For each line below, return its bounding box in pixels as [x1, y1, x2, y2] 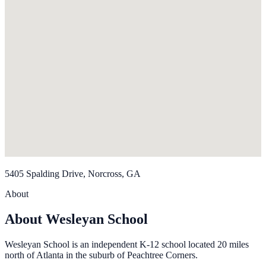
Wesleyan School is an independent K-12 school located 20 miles [5, 239, 249, 250]
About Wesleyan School [5, 211, 148, 227]
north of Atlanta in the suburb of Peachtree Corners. [5, 250, 198, 261]
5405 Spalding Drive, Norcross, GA [5, 169, 141, 179]
